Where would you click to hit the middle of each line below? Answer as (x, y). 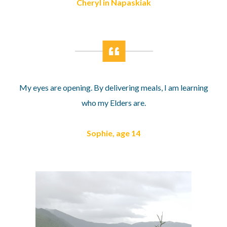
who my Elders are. (113, 103)
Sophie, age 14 (113, 133)
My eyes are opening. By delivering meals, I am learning (113, 87)
